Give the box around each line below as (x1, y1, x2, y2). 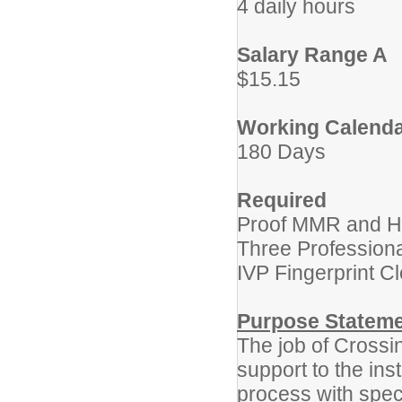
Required (237, 188, 327, 212)
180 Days (237, 140, 331, 163)
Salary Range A (237, 43, 388, 66)
